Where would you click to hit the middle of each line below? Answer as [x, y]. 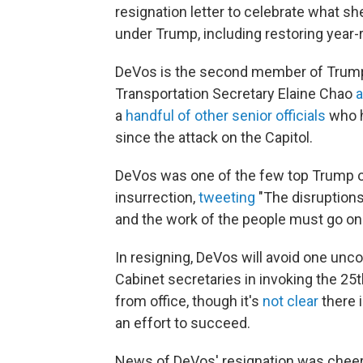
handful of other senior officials [226, 115]
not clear [290, 301]
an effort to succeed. [183, 322]
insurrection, [157, 197]
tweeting [227, 197]
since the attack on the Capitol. [214, 137]
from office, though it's [189, 301]
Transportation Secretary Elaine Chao [235, 93]
